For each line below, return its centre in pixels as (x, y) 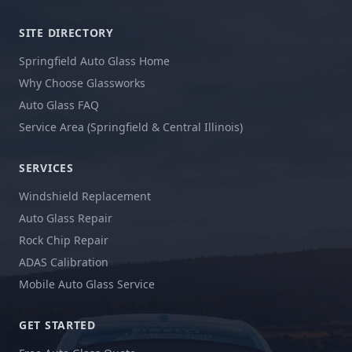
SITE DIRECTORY (66, 33)
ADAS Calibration (64, 262)
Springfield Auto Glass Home (94, 61)
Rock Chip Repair (64, 240)
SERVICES (46, 168)
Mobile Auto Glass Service (87, 284)
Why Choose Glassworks (82, 83)
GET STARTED (57, 325)
